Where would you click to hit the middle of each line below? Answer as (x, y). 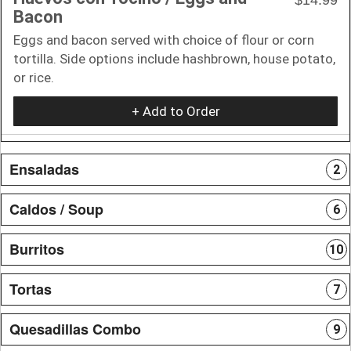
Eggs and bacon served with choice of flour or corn (164, 40)
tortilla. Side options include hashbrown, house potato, (174, 58)
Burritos (37, 249)
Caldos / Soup (56, 209)
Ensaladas (44, 169)
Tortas (31, 289)
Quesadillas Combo (75, 329)
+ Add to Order (175, 111)
